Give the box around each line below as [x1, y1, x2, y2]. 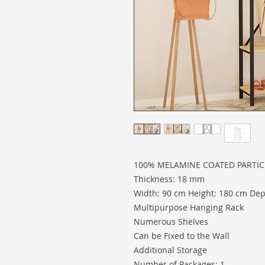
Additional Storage [134, 244, 207, 256]
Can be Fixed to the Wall [134, 230, 230, 242]
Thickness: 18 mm [134, 173, 205, 185]
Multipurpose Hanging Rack [134, 202, 244, 214]
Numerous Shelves [134, 216, 208, 228]
